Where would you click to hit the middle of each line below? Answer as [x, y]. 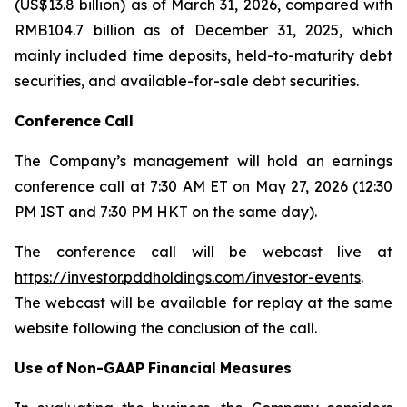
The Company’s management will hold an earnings [203, 161]
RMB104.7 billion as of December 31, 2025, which [203, 30]
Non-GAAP [105, 368]
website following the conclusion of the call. [166, 328]
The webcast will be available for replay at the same [203, 303]
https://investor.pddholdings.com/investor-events [188, 277]
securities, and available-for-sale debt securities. [187, 81]
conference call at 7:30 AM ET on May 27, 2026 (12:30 [203, 186]
